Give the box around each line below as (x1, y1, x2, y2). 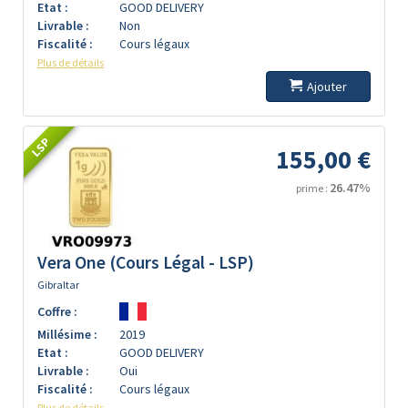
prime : (296, 181, 330, 195)
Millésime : (37, 326, 97, 342)
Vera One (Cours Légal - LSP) (37, 251, 254, 273)
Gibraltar (37, 278, 79, 291)
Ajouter (307, 78, 347, 95)
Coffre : (37, 303, 77, 320)
